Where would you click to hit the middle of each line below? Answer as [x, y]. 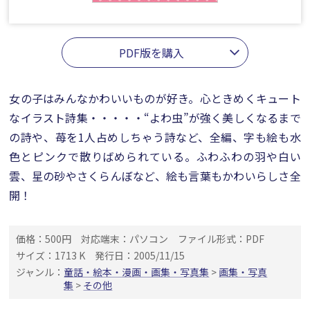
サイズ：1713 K [51, 255]
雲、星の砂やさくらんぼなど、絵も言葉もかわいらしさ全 [155, 176]
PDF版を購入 [151, 53]
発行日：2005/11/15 [140, 255]
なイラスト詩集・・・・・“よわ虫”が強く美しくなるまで [155, 118]
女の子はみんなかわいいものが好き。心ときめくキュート [155, 98]
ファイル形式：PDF [221, 239]
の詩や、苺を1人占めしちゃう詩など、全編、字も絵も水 [155, 137]
